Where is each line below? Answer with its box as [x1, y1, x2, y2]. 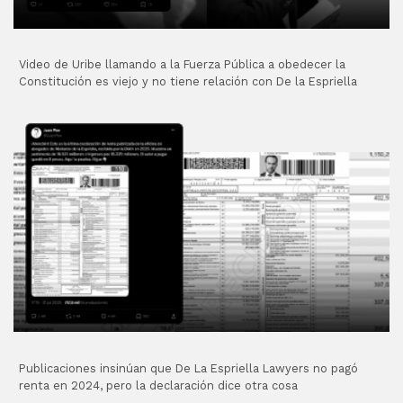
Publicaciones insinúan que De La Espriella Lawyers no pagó [19, 361, 359, 375]
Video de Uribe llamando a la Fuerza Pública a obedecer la [19, 58, 346, 72]
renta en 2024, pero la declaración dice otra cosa [19, 378, 299, 392]
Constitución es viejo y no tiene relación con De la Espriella [19, 75, 358, 89]
